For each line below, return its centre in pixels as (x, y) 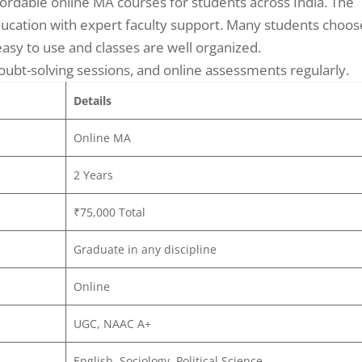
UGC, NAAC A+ (112, 323)
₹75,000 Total (109, 212)
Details (92, 100)
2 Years (93, 175)
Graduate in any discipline (145, 249)
